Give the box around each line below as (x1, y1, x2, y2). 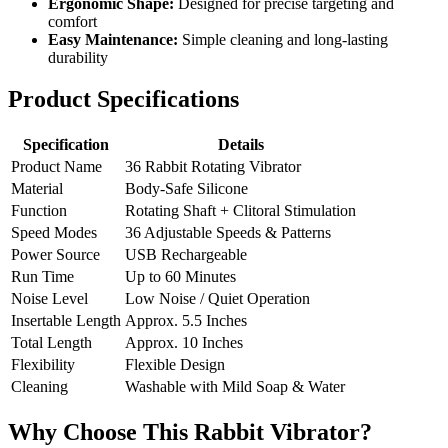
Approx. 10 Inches (125, 334, 243, 352)
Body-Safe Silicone (125, 180, 248, 198)
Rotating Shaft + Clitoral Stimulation (125, 202, 356, 220)
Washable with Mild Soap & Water (125, 378, 345, 396)
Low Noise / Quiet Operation (125, 290, 310, 308)
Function (11, 202, 67, 220)
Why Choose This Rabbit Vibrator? (8, 419, 372, 446)
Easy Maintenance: (48, 30, 178, 48)
